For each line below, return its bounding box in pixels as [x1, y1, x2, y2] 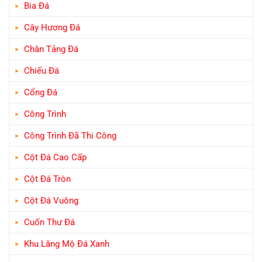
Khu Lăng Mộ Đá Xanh [24, 238, 109, 249]
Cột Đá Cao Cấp [24, 151, 87, 163]
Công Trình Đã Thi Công [24, 130, 116, 141]
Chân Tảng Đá [24, 43, 78, 54]
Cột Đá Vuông [24, 195, 78, 206]
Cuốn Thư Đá [24, 216, 75, 227]
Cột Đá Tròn [24, 173, 71, 184]
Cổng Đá [24, 87, 57, 98]
